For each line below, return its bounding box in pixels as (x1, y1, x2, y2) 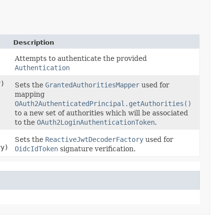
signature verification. (58, 144, 136, 153)
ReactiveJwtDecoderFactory (45, 135, 143, 143)
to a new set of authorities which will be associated (15, 109, 188, 117)
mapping (15, 90, 45, 98)
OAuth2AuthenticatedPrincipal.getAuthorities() (15, 99, 192, 108)
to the (15, 118, 37, 126)
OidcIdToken (15, 144, 58, 153)
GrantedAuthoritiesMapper (45, 81, 139, 89)
